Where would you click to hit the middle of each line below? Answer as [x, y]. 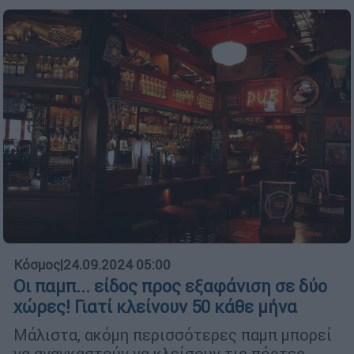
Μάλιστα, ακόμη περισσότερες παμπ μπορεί [173, 335]
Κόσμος [37, 265]
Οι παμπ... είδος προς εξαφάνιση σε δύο [170, 287]
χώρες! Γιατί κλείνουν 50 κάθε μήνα [155, 307]
